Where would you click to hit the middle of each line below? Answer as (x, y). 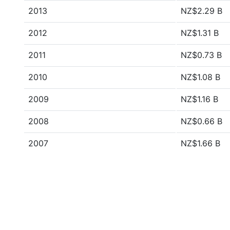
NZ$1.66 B (200, 143)
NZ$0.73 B (201, 55)
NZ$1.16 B (199, 99)
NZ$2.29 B (202, 11)
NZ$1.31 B (200, 33)
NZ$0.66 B (202, 121)
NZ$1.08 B (200, 77)
